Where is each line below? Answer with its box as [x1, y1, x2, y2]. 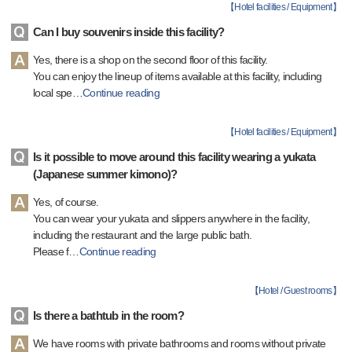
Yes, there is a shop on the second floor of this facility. [33, 53, 268, 66]
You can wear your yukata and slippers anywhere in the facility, [33, 212, 310, 225]
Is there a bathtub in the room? [33, 309, 184, 322]
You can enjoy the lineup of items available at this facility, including [33, 70, 322, 82]
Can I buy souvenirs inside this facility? [33, 25, 225, 38]
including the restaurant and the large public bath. [33, 229, 252, 241]
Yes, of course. [33, 196, 99, 208]
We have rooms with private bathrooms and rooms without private [33, 337, 326, 350]
